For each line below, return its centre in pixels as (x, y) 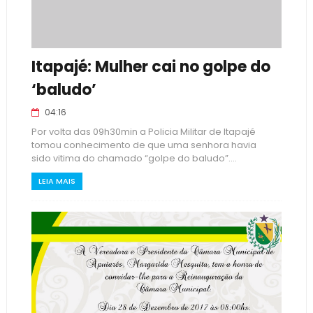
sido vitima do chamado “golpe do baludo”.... (134, 158)
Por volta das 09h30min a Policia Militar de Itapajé (143, 132)
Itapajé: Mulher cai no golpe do (151, 67)
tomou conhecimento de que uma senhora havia (144, 145)
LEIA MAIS (57, 181)
